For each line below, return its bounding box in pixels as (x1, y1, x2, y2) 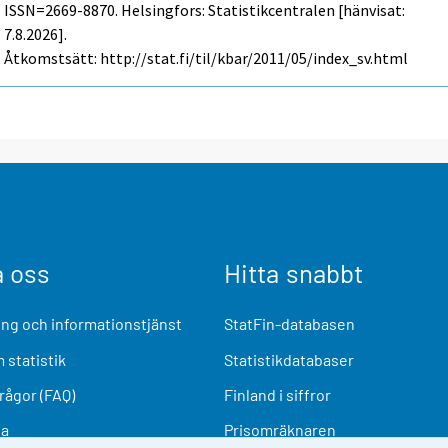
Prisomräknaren (224, 420, 336, 440)
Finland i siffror (224, 384, 331, 404)
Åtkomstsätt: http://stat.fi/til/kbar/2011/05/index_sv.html (4, 48, 409, 69)
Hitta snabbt (224, 257, 363, 289)
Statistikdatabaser (224, 349, 354, 369)
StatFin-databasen (224, 314, 355, 334)
